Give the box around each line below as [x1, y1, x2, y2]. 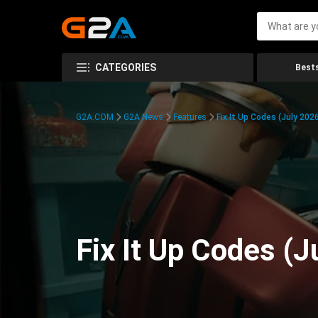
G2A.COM [76, 112, 114, 122]
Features [173, 112, 207, 122]
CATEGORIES [95, 62, 156, 73]
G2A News [124, 112, 163, 122]
